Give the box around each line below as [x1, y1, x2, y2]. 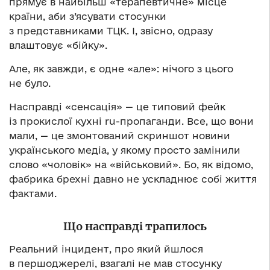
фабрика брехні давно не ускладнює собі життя [9, 173, 257, 184]
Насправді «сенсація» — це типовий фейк [9, 101, 225, 112]
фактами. [9, 187, 57, 199]
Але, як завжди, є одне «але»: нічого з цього [9, 63, 233, 74]
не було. [9, 77, 51, 89]
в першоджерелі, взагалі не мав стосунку [9, 257, 222, 269]
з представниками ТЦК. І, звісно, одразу [9, 25, 213, 36]
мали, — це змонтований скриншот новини [9, 130, 230, 141]
